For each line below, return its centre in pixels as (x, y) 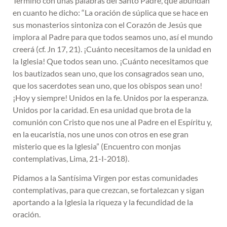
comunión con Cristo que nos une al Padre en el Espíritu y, (112, 122)
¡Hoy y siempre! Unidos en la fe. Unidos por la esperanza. (110, 98)
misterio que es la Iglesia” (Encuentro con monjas (97, 146)
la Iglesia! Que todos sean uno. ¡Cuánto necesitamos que (110, 61)
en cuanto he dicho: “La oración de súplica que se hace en (110, 13)
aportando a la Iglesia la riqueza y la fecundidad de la (103, 202)
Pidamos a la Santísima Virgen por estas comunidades (105, 178)
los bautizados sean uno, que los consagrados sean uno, (108, 73)
